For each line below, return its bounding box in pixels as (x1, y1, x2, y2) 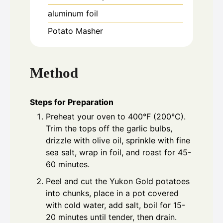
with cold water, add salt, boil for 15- (46, 200, 185, 211)
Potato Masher (48, 25, 103, 36)
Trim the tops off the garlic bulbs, (46, 123, 172, 134)
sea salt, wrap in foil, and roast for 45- (46, 147, 191, 158)
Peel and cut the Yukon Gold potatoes (46, 176, 190, 187)
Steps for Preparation (30, 97, 113, 108)
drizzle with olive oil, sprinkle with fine (46, 135, 190, 146)
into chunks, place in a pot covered (46, 188, 179, 199)
